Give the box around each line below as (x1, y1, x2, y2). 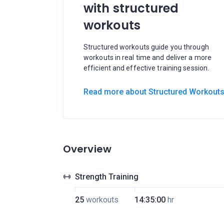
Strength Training (75, 172, 138, 181)
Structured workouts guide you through (83, 43, 209, 51)
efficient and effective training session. (83, 64, 209, 72)
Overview (63, 142, 111, 156)
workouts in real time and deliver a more (83, 53, 212, 61)
